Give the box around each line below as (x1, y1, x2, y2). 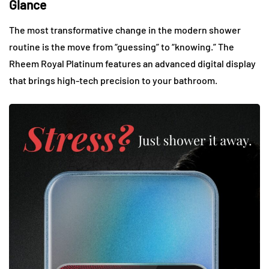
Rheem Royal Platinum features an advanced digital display (9, 58, 256, 70)
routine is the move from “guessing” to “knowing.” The (9, 41, 234, 53)
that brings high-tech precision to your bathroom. (9, 74, 217, 86)
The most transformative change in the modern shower (9, 24, 241, 36)
